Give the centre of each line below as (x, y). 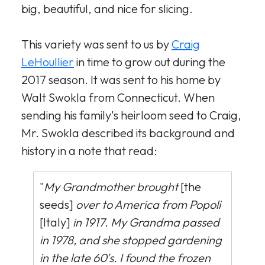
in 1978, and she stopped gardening (131, 240)
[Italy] (56, 222)
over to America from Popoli (148, 204)
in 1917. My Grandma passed (146, 222)
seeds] (58, 204)
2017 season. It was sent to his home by (121, 80)
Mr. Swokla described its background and (128, 133)
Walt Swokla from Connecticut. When (118, 97)
